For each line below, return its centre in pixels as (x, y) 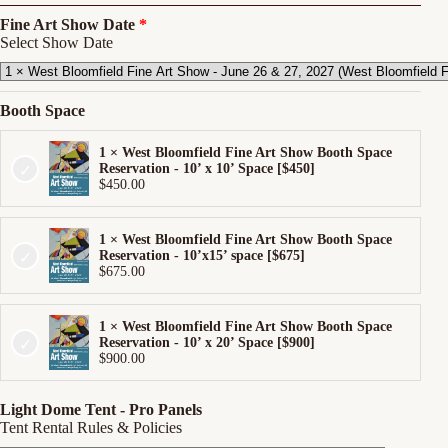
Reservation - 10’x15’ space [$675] (202, 255)
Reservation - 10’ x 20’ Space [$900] (207, 342)
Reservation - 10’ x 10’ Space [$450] (207, 168)
